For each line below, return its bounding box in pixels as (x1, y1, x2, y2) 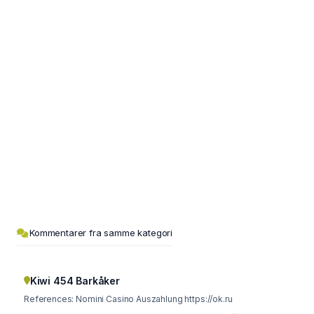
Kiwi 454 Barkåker (29, 274, 120, 287)
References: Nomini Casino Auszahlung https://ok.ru (76, 293, 233, 304)
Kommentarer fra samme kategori (29, 226, 173, 238)
